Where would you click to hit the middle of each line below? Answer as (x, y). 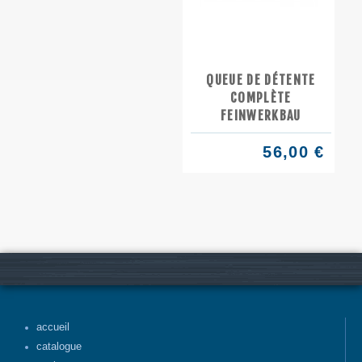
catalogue (59, 347)
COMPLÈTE (261, 97)
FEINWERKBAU (261, 115)
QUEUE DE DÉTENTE (261, 80)
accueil (53, 328)
